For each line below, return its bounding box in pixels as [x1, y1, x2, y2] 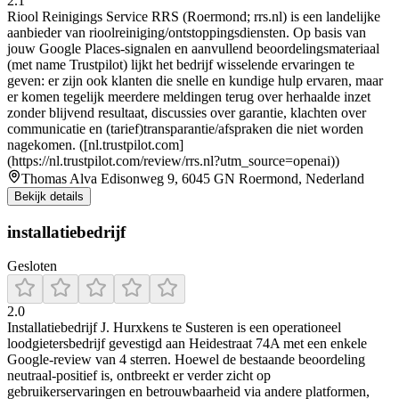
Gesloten [7, 258, 57, 274]
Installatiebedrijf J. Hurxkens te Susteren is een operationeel [7, 320, 341, 336]
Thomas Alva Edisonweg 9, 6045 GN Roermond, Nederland [21, 170, 364, 186]
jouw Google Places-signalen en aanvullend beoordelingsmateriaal [7, 40, 379, 56]
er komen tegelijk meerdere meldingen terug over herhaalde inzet [7, 88, 370, 104]
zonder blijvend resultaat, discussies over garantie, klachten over [7, 104, 366, 120]
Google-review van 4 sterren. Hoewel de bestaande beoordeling [7, 352, 365, 368]
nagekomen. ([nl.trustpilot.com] [7, 136, 183, 152]
